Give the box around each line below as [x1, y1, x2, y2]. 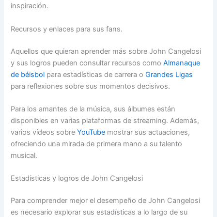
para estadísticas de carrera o [45, 70, 146, 79]
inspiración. [11, 1, 49, 11]
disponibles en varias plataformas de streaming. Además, [11, 116, 200, 125]
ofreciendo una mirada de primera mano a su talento [11, 139, 183, 148]
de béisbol [11, 70, 45, 79]
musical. [11, 151, 38, 160]
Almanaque [163, 58, 201, 67]
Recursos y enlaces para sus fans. [11, 24, 123, 33]
